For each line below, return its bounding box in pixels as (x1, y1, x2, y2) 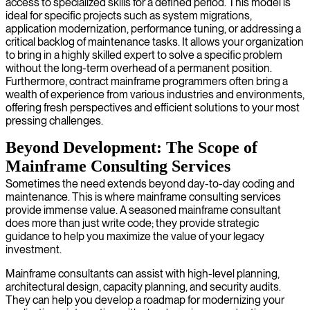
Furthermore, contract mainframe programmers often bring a (6, 74, 288, 88)
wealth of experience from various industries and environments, (6, 87, 304, 101)
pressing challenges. (6, 113, 103, 127)
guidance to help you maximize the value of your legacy (6, 229, 264, 243)
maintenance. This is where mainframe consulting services (6, 190, 281, 203)
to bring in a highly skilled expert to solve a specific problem (6, 48, 282, 62)
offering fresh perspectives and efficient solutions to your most (6, 100, 300, 114)
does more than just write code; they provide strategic (6, 216, 259, 230)
